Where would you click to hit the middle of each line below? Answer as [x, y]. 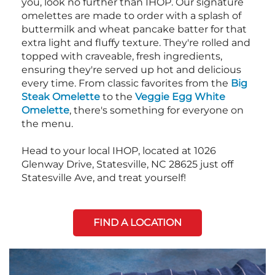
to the [118, 96]
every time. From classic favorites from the [126, 83]
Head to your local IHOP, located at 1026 [119, 150]
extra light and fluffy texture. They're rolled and [136, 42]
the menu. [47, 123]
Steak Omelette [61, 96]
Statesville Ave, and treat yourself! [104, 177]
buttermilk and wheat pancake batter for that [134, 29]
